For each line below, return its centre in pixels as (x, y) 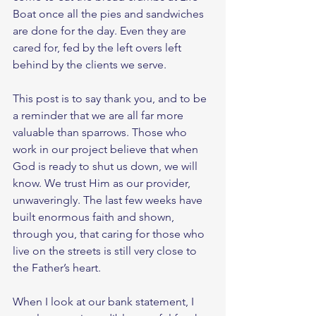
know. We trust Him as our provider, (103, 183)
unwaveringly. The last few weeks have (109, 200)
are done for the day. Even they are (101, 31)
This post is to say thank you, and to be (111, 99)
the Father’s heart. (58, 268)
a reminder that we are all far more (99, 116)
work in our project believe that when (107, 150)
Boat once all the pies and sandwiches (110, 14)
